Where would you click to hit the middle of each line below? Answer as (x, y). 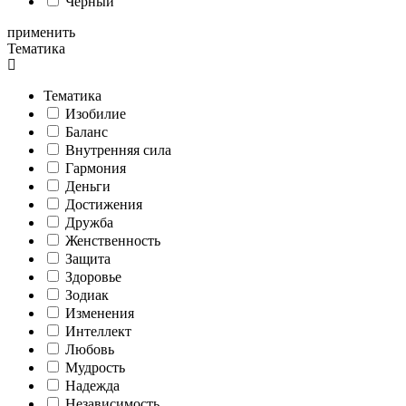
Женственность (113, 240)
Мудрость (95, 367)
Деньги (88, 186)
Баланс (87, 131)
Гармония (96, 168)
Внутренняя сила (118, 150)
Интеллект (98, 331)
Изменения (100, 313)
